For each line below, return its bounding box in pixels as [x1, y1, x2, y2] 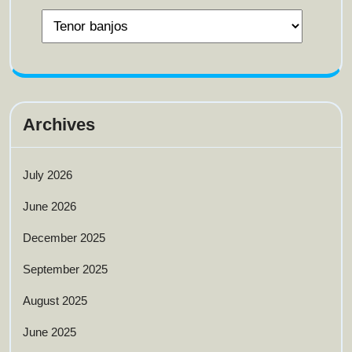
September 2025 [23, 262, 108, 277]
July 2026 [23, 168, 72, 182]
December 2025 [23, 231, 105, 245]
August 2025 [23, 294, 87, 308]
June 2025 [23, 325, 76, 339]
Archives [23, 115, 95, 135]
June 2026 [23, 200, 76, 214]
